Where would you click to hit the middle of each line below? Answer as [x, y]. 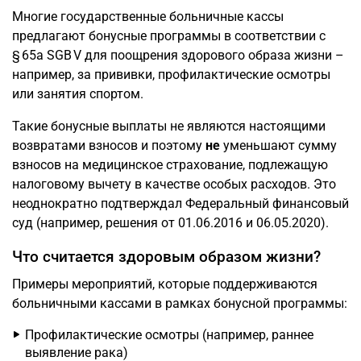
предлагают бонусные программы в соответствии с [169, 36]
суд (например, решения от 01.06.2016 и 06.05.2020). [170, 223]
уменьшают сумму [278, 145]
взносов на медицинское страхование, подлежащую [170, 165]
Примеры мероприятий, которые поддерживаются [165, 284]
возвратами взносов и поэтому [109, 145]
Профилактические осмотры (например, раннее [169, 335]
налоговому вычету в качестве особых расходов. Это [174, 184]
